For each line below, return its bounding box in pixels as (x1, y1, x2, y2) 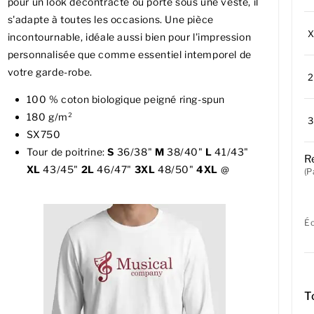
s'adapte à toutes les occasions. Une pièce (7, 13, 214, 26)
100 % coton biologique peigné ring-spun (26, 93, 225, 106)
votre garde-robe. (7, 66, 93, 78)
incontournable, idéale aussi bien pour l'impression (7, 31, 252, 43)
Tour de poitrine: (26, 146, 108, 158)
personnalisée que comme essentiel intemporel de (7, 48, 252, 61)
